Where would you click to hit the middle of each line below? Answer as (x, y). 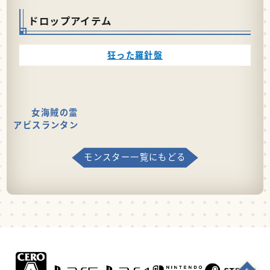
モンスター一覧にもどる (135, 157)
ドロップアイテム (70, 20)
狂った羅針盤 (135, 55)
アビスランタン (46, 125)
